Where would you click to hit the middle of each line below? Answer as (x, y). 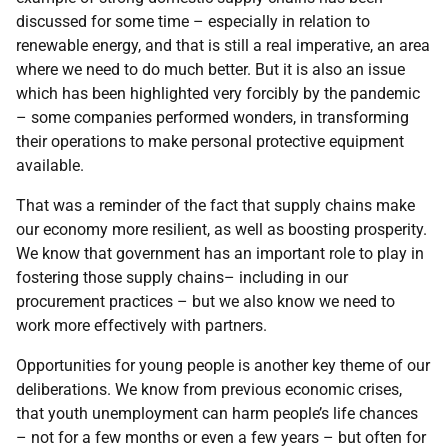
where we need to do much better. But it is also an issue (210, 69)
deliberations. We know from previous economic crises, (209, 389)
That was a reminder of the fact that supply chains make (215, 205)
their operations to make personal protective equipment (210, 141)
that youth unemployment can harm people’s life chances (217, 413)
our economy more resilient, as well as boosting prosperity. (221, 229)
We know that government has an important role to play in (220, 253)
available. (50, 165)
